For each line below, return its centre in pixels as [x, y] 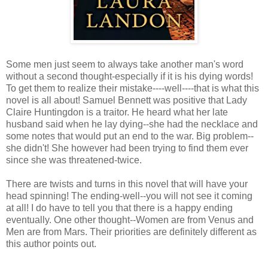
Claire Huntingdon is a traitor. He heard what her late [117, 112]
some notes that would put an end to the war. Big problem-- [130, 136]
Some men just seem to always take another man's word [125, 64]
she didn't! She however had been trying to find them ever [127, 148]
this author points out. [51, 243]
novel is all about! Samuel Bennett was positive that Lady [127, 100]
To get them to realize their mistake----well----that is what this [133, 88]
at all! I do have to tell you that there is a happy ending [119, 208]
